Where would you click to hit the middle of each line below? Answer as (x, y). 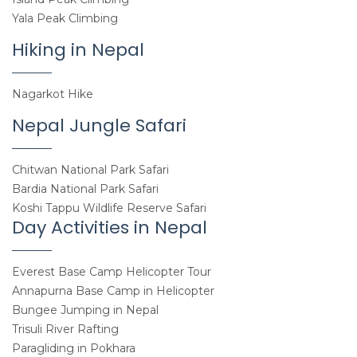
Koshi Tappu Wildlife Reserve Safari (109, 208)
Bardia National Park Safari (85, 189)
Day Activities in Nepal (110, 228)
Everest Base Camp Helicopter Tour (112, 272)
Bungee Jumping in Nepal (85, 310)
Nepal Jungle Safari (99, 126)
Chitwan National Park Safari (90, 170)
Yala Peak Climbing (65, 19)
